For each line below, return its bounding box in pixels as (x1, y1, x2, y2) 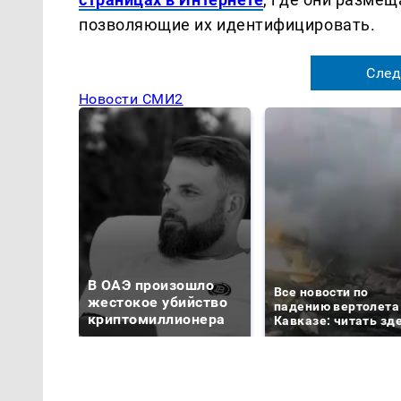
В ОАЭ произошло (88, 276, 215, 294)
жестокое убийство (88, 293, 228, 311)
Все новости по (274, 284, 369, 299)
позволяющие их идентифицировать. (79, 14, 376, 34)
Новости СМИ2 (79, 90, 183, 107)
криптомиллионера (88, 310, 226, 328)
